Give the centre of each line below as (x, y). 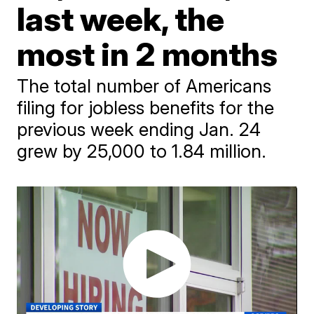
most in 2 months (148, 54)
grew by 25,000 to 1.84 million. (142, 151)
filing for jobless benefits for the (146, 108)
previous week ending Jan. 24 (139, 129)
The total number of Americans (144, 86)
